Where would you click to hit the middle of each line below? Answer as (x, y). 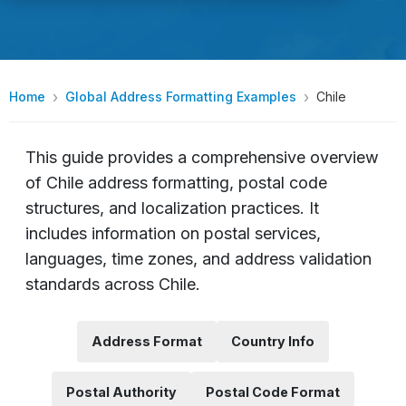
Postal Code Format (273, 391)
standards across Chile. (113, 284)
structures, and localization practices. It (172, 208)
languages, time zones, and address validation (198, 258)
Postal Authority (121, 391)
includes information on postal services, (173, 233)
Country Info (273, 341)
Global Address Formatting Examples (181, 96)
